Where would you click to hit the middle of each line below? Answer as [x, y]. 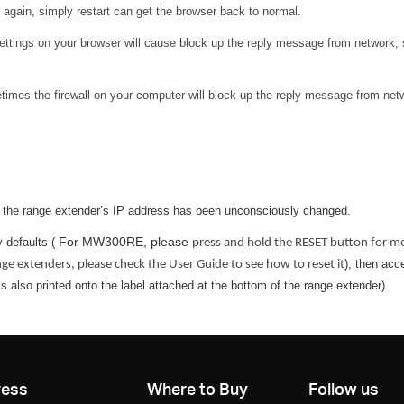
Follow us [344, 389]
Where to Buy [197, 389]
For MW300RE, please [124, 241]
